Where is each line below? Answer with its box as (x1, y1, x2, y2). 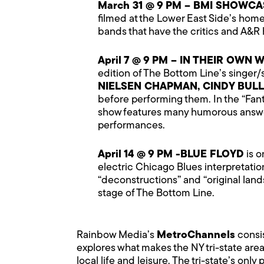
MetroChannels (157, 229, 235, 241)
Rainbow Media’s (77, 229, 157, 241)
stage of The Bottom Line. (98, 187, 214, 199)
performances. (98, 120, 165, 131)
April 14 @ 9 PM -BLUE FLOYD (98, 148, 244, 160)
